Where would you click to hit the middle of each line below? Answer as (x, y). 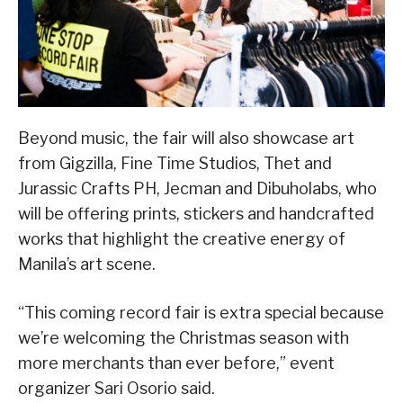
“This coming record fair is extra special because (201, 312)
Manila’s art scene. (87, 264)
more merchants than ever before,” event (176, 363)
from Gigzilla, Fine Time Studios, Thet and (175, 163)
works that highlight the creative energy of (182, 238)
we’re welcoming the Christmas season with (184, 337)
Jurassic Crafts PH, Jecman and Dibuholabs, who (197, 188)
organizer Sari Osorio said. (116, 388)
